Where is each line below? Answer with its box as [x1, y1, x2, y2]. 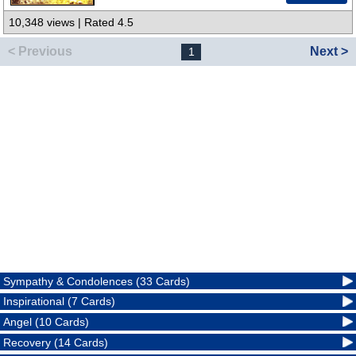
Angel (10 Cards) [3, 315, 90, 329]
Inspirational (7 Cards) [3, 295, 116, 308]
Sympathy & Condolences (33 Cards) [3, 274, 191, 288]
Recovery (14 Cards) [3, 335, 109, 349]
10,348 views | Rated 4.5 [9, 16, 134, 29]
